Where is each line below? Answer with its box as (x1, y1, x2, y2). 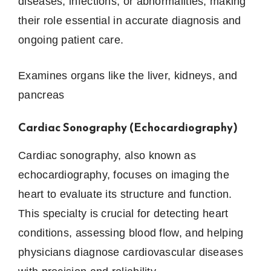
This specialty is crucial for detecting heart (18, 207, 229, 220)
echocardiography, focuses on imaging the (18, 169, 229, 181)
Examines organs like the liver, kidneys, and (18, 70, 238, 82)
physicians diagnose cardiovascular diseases (18, 246, 243, 259)
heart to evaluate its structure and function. (18, 188, 232, 201)
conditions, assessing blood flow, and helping (18, 227, 244, 240)
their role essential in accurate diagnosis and (18, 15, 241, 27)
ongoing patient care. (18, 34, 124, 47)
